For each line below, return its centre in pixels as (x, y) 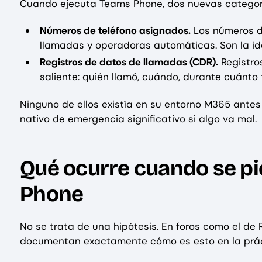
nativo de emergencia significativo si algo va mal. (138, 118)
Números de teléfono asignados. (115, 31)
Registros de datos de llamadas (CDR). (129, 62)
